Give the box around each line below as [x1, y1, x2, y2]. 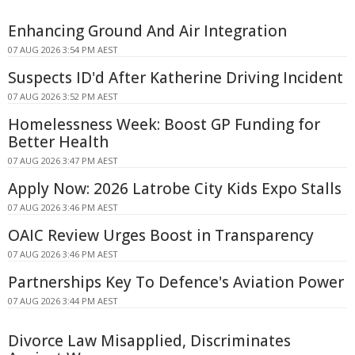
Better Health [8, 132, 109, 153]
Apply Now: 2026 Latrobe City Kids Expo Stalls [8, 178, 342, 200]
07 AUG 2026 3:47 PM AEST [8, 155, 118, 167]
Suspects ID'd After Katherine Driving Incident [8, 67, 343, 89]
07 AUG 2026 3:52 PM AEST [8, 90, 118, 103]
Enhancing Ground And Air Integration [8, 21, 287, 42]
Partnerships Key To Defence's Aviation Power [8, 272, 344, 293]
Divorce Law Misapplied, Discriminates [8, 330, 291, 352]
